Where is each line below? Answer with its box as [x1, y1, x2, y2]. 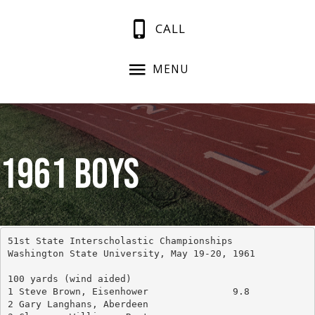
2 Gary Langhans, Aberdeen [7, 298, 148, 309]
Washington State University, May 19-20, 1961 [7, 247, 255, 259]
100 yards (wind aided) [7, 273, 131, 284]
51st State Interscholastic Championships [7, 235, 233, 246]
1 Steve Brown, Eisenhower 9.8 [232, 285, 250, 297]
